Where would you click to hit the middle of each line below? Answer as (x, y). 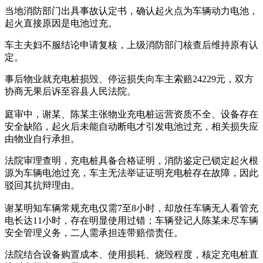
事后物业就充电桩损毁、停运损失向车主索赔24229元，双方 (129, 79)
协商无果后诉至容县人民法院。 (70, 91)
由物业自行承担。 (42, 139)
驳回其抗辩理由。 (42, 185)
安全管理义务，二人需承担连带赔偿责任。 (94, 232)
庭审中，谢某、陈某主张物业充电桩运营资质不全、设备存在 (131, 114)
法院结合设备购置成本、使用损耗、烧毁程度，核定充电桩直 (131, 254)
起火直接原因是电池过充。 (61, 23)
